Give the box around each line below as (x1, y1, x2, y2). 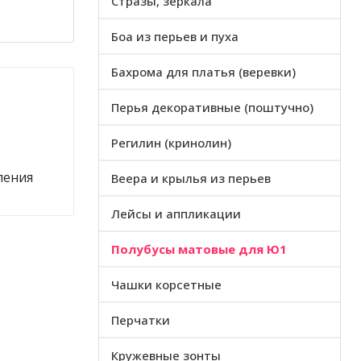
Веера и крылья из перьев (111, 170, 271, 186)
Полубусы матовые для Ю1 (111, 241, 287, 257)
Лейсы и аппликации (111, 205, 241, 222)
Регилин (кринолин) (111, 135, 231, 151)
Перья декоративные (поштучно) (111, 99, 313, 115)
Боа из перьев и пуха (111, 28, 239, 44)
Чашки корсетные (111, 276, 222, 293)
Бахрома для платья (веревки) (111, 64, 296, 80)
